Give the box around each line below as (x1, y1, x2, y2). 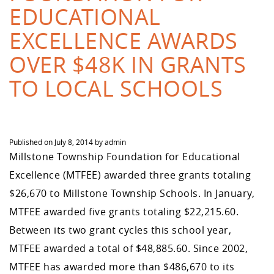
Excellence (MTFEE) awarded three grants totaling (9, 168, 251, 182)
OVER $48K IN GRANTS (9, 50, 246, 79)
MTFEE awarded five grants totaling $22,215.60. (9, 205, 239, 218)
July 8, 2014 (54, 137, 93, 147)
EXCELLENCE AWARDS (9, 26, 238, 55)
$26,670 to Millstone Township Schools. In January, (9, 187, 254, 200)
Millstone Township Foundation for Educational (9, 150, 240, 163)
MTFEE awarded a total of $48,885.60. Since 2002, (9, 242, 248, 255)
